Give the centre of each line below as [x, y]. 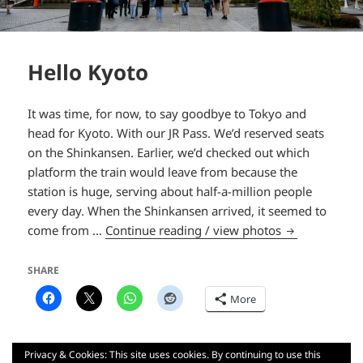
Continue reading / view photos [195, 230]
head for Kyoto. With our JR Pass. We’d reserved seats [176, 132]
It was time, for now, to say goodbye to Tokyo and [167, 113]
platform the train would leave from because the [163, 171]
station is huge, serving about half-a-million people [170, 191]
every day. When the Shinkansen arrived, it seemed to [177, 210]
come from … [67, 230]
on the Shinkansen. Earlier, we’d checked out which [169, 152]
